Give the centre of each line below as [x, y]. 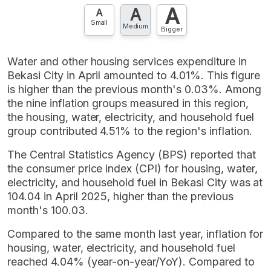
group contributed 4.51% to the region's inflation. [130, 131]
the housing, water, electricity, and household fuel [131, 117]
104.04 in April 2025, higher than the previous [120, 196]
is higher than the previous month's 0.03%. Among [134, 89]
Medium [135, 26]
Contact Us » [88, 12]
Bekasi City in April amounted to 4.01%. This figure [134, 75]
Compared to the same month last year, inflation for [135, 233]
